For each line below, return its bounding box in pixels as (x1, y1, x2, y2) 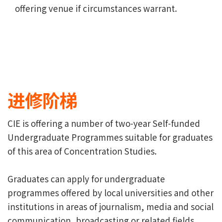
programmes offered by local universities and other (7, 186, 214, 199)
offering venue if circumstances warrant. (15, 1, 177, 14)
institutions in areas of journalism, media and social (7, 200, 214, 213)
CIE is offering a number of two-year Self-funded (7, 116, 200, 129)
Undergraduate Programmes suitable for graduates (7, 130, 213, 143)
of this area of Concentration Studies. (7, 144, 157, 157)
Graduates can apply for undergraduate (7, 172, 165, 185)
